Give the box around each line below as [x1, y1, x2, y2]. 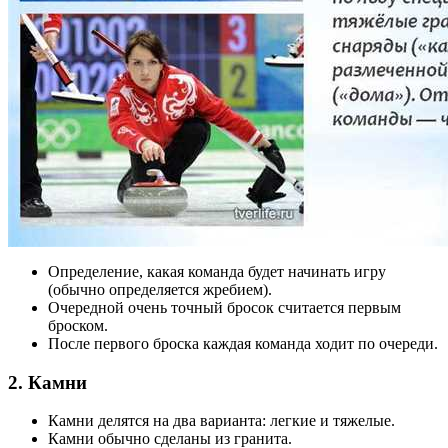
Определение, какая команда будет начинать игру [48, 263, 386, 280]
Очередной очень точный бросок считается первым [48, 299, 401, 316]
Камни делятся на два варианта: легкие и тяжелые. [48, 412, 395, 430]
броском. [48, 317, 108, 334]
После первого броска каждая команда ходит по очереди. [48, 335, 438, 352]
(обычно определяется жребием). [48, 281, 272, 298]
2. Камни [8, 371, 87, 393]
